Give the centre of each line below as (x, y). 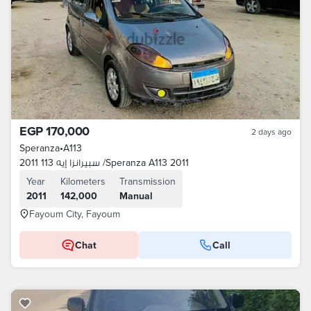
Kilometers (83, 181)
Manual (136, 196)
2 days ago (271, 132)
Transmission (148, 181)
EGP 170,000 (54, 131)
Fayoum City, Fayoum (75, 214)
